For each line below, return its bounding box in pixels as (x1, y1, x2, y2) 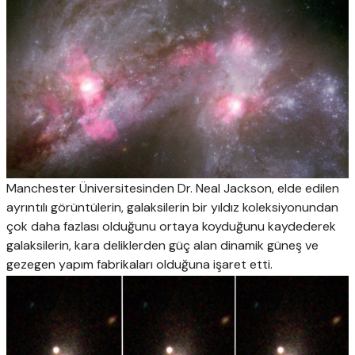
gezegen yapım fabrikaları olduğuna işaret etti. (6, 256, 273, 273)
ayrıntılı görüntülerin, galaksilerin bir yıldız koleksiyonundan (6, 199, 338, 216)
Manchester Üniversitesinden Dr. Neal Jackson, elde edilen (6, 180, 339, 197)
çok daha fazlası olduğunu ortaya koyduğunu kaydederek (6, 218, 336, 235)
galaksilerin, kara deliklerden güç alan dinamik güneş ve (6, 237, 319, 254)
